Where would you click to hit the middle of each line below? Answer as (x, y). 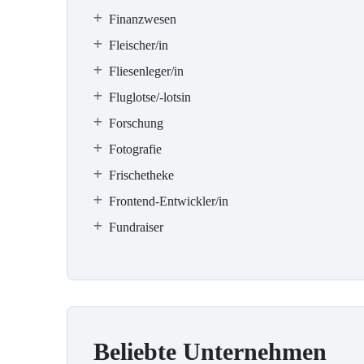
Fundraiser (136, 227)
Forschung (136, 123)
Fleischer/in (139, 45)
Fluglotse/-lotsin (150, 97)
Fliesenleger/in (146, 71)
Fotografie (135, 149)
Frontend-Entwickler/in (169, 201)
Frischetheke (141, 175)
